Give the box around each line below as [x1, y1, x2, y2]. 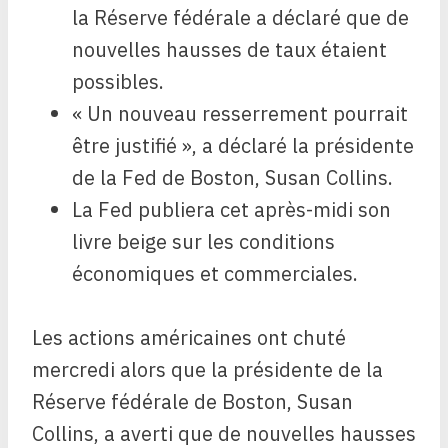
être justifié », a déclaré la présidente [72, 132, 414, 160]
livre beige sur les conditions [72, 228, 335, 256]
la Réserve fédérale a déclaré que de [72, 4, 409, 32]
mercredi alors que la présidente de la [32, 356, 383, 384]
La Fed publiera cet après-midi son [72, 196, 391, 224]
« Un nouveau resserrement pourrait [72, 100, 408, 128]
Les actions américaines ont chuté [32, 324, 346, 352]
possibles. [72, 68, 164, 96]
